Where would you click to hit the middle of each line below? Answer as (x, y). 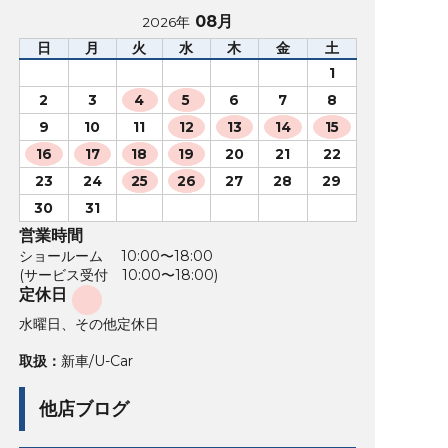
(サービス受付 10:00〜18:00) (118, 274)
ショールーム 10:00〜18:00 (115, 255)
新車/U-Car (96, 360)
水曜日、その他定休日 (88, 323)
